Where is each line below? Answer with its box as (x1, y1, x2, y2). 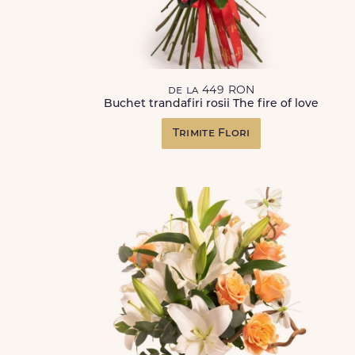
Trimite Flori (172, 128, 250, 139)
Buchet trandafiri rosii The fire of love (104, 98, 319, 110)
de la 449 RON (167, 85, 255, 97)
